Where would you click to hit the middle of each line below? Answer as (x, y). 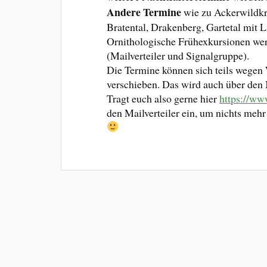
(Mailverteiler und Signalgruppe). (178, 55)
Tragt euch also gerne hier (163, 98)
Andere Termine (144, 12)
